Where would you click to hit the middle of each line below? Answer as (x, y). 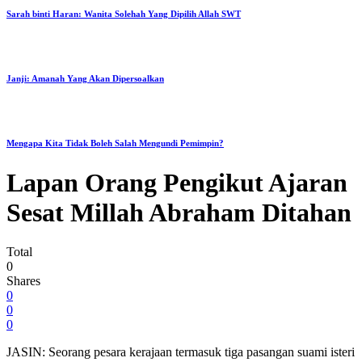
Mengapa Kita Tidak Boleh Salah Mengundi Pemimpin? (115, 143)
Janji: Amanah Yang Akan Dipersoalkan (85, 78)
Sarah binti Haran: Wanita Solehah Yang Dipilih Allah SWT (124, 13)
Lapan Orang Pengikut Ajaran (177, 182)
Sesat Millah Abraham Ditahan (179, 212)
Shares (23, 280)
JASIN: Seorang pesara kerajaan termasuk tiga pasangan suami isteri (181, 351)
